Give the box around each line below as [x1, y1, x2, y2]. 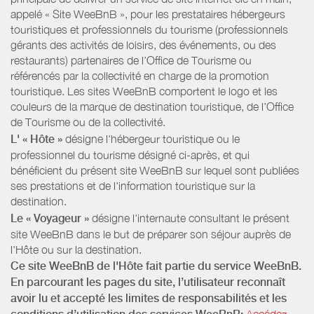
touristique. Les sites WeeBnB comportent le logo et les [11, 85, 278, 98]
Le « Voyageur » [11, 211, 89, 225]
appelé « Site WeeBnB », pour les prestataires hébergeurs [11, 8, 285, 21]
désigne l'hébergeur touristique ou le [62, 132, 240, 145]
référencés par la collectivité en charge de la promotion [11, 69, 269, 83]
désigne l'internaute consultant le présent [89, 211, 289, 224]
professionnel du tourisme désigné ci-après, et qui [11, 148, 250, 161]
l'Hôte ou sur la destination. [11, 243, 142, 256]
